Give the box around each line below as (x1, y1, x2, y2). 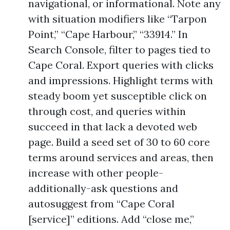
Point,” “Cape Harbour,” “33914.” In (28, 28, 188, 41)
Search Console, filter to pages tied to (28, 43, 210, 56)
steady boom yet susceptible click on (28, 89, 207, 102)
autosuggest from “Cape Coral (28, 197, 175, 210)
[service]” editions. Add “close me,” (28, 213, 194, 225)
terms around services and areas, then (28, 151, 214, 164)
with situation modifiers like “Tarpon (28, 12, 207, 25)
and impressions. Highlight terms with (28, 74, 213, 87)
